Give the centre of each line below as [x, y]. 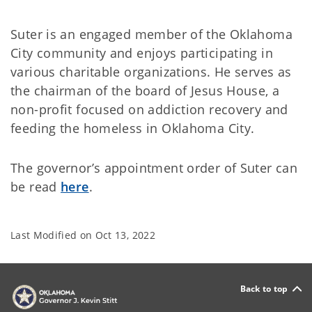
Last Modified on [53, 235]
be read [36, 187]
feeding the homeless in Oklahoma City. [133, 128]
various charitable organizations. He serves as [151, 72]
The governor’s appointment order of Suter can [154, 168]
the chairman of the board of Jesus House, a [145, 91]
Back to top [264, 288]
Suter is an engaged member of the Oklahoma [151, 34]
